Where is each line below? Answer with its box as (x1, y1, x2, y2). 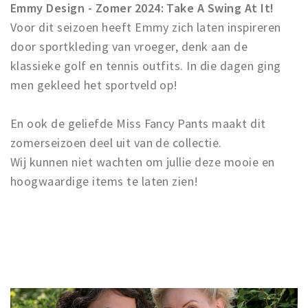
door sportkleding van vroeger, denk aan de (10, 38, 248, 54)
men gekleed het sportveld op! (10, 77, 178, 93)
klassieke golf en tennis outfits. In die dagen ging (10, 58, 281, 74)
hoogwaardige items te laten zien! (10, 173, 199, 189)
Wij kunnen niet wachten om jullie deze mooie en (10, 154, 275, 170)
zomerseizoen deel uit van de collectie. (10, 135, 222, 151)
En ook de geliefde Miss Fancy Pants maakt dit (10, 115, 266, 131)
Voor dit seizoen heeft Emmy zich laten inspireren (10, 19, 281, 35)
